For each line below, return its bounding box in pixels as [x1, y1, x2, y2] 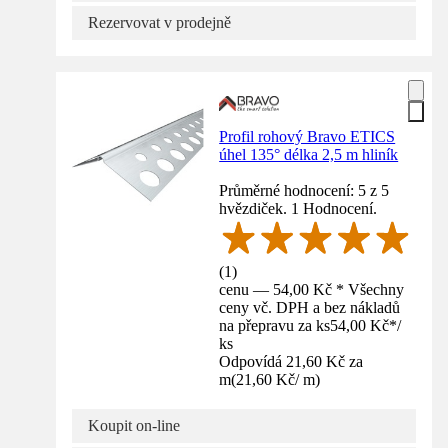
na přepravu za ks [219, 316, 331, 334]
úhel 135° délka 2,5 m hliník [219, 145, 399, 163]
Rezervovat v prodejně [88, 13, 231, 31]
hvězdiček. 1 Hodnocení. [219, 199, 378, 217]
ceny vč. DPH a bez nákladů [219, 298, 401, 316]
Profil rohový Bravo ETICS [219, 127, 396, 145]
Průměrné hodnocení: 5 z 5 [219, 181, 390, 199]
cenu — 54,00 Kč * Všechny [219, 280, 405, 298]
